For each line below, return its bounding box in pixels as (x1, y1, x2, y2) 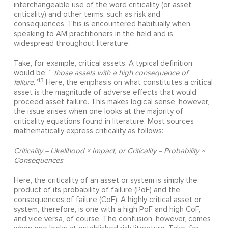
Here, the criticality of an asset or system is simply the (13, 177, 197, 185)
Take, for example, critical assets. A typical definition (13, 60, 192, 68)
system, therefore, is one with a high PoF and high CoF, (13, 206, 201, 214)
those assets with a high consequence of (53, 69, 188, 77)
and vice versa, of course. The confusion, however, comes (13, 215, 211, 223)
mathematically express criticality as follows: (13, 127, 163, 135)
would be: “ (13, 69, 54, 77)
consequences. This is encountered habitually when (13, 20, 190, 28)
